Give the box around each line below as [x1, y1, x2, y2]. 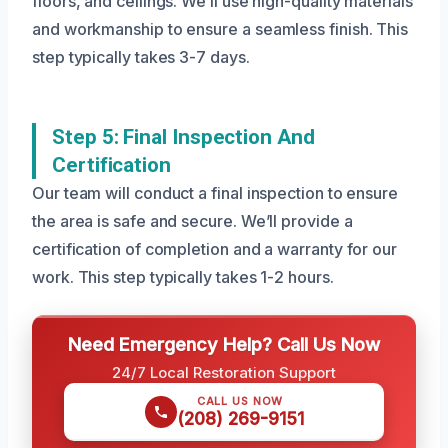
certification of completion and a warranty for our [32, 238, 398, 259]
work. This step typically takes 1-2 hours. [32, 266, 334, 287]
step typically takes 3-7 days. [32, 46, 250, 67]
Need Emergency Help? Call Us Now [68, 332, 380, 355]
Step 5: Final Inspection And [52, 124, 315, 149]
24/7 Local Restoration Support [112, 362, 336, 382]
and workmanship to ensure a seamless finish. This [32, 18, 409, 39]
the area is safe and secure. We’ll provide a [32, 210, 353, 231]
